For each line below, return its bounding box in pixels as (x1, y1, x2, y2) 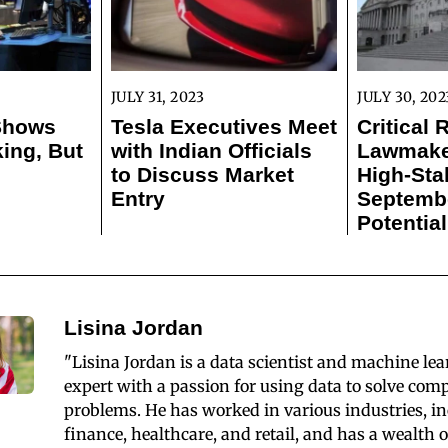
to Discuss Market (110, 163, 294, 187)
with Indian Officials (110, 139, 312, 163)
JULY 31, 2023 (110, 87, 205, 106)
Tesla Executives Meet (110, 115, 337, 139)
